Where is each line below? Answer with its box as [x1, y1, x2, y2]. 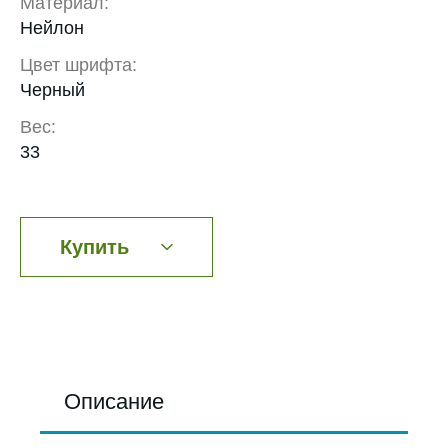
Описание [64, 389, 164, 415]
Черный [20, 80, 85, 101]
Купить [60, 236, 129, 259]
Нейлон [20, 18, 84, 39]
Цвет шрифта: [20, 55, 137, 76]
